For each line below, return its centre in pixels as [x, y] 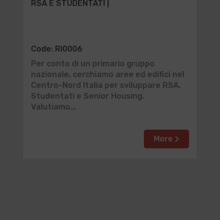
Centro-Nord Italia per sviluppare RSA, [106, 85]
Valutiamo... [53, 107]
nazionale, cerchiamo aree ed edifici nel [107, 74]
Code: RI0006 [56, 49]
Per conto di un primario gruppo [93, 64]
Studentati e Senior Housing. [87, 96]
